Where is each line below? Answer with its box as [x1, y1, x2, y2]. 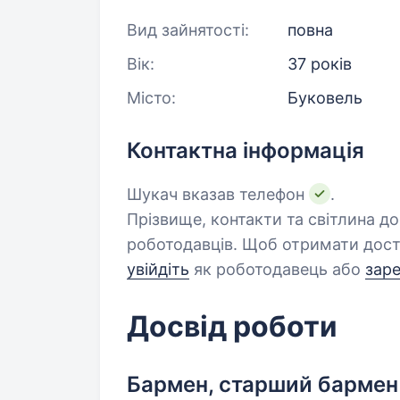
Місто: [127, 88, 176, 107]
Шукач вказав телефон [127, 185, 309, 204]
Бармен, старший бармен [127, 371, 398, 397]
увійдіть [127, 260, 189, 279]
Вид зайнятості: [127, 21, 249, 39]
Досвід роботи [127, 309, 337, 344]
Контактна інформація [127, 137, 364, 163]
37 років [287, 54, 352, 73]
